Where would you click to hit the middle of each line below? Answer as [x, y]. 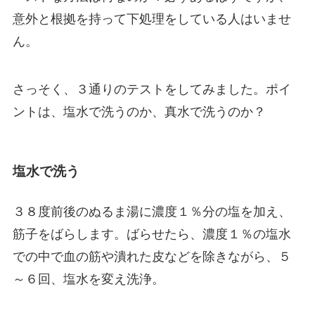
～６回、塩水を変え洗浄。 [88, 279]
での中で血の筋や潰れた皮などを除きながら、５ [152, 257]
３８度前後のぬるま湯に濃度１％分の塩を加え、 [152, 212]
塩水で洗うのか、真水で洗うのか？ [164, 111]
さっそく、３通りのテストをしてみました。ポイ [152, 89]
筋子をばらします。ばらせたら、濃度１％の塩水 [152, 234]
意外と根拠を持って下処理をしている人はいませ [152, 19]
